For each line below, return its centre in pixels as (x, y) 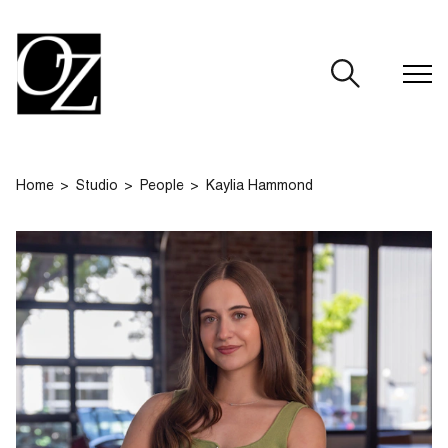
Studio (97, 187)
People (162, 187)
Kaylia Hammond (259, 187)
